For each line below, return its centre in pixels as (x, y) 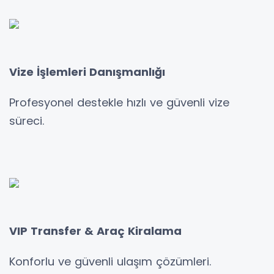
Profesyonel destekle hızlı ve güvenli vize (119, 102)
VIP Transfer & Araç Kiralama (95, 231)
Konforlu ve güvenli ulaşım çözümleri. (110, 261)
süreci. (27, 120)
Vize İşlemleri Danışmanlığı (87, 72)
